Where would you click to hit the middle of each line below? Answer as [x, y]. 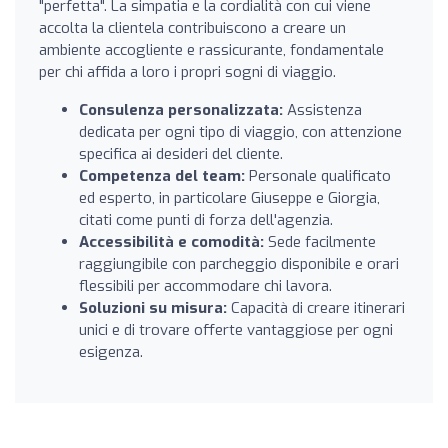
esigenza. [111, 351]
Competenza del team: [162, 175]
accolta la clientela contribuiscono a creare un [192, 27]
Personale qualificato [318, 175]
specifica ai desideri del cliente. [181, 153]
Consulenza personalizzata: [181, 109]
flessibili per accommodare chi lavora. [205, 285]
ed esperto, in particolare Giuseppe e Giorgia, [229, 197]
